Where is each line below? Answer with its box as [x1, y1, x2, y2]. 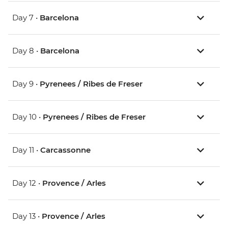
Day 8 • [12, 46, 40, 56]
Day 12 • [12, 178, 42, 188]
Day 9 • [12, 79, 40, 89]
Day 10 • [12, 112, 43, 122]
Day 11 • [12, 145, 40, 155]
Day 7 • [12, 13, 40, 23]
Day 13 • [12, 211, 42, 221]
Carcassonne [40, 145, 91, 155]
